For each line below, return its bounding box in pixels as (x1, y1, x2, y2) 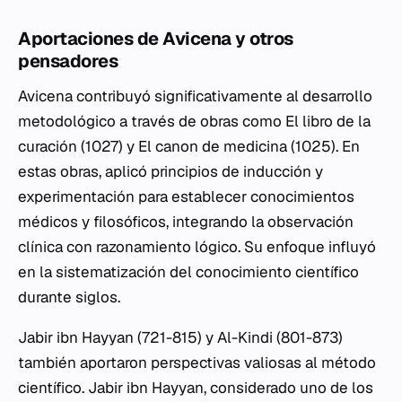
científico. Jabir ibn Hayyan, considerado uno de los (18, 378, 373, 398)
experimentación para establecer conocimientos (18, 187, 354, 206)
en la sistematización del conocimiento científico (18, 262, 359, 282)
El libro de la (285, 111, 371, 131)
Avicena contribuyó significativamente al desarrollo (18, 86, 372, 106)
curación (18, 136, 77, 156)
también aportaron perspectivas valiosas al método (18, 353, 376, 372)
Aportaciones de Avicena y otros (18, 27, 293, 50)
